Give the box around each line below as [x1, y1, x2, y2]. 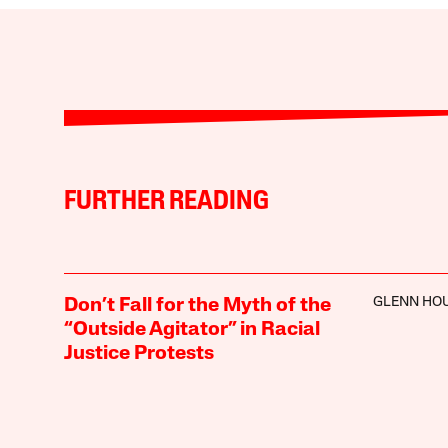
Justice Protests [63, 343, 214, 364]
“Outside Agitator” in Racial [63, 319, 320, 340]
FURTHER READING [63, 188, 269, 216]
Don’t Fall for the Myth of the [63, 295, 331, 316]
